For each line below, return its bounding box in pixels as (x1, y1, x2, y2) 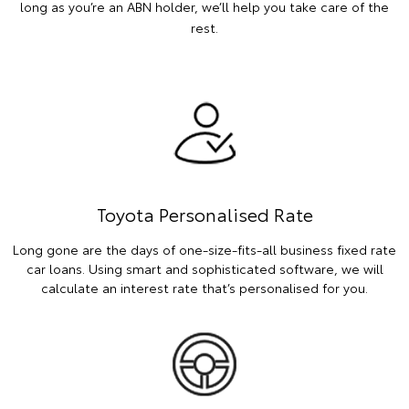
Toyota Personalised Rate (96, 200, 313, 226)
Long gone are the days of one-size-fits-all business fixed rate (13, 239, 396, 258)
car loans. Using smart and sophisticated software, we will (26, 258, 383, 278)
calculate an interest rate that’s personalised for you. (41, 278, 368, 297)
